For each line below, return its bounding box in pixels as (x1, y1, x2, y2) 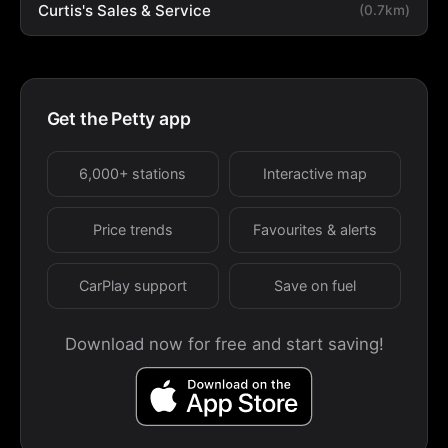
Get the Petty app (46, 107, 191, 129)
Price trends (92, 220, 173, 238)
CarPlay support (78, 276, 187, 294)
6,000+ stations (79, 164, 187, 182)
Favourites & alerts (253, 220, 378, 238)
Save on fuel (274, 276, 357, 294)
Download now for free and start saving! (64, 334, 384, 355)
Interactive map (263, 164, 368, 182)
